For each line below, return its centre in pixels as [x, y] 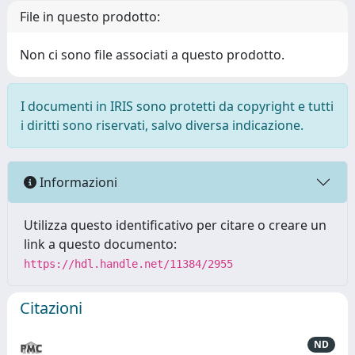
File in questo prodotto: [90, 17]
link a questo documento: [100, 244]
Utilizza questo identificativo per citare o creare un [175, 225]
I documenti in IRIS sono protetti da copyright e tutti [177, 106]
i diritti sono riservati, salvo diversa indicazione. [162, 125]
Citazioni [51, 308]
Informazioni [77, 182]
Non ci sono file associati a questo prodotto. [152, 55]
